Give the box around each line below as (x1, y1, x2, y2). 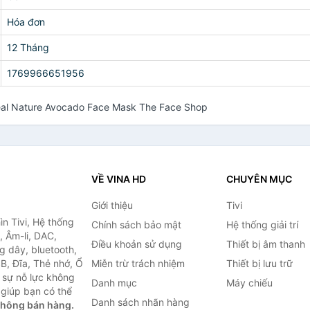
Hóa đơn (7, 16, 45, 28)
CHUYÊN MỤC (226, 173, 292, 185)
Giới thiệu (91, 199, 133, 211)
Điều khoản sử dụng (91, 238, 182, 250)
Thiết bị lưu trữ (226, 257, 293, 269)
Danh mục (91, 277, 137, 289)
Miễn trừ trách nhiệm (91, 257, 185, 269)
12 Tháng (7, 42, 49, 53)
